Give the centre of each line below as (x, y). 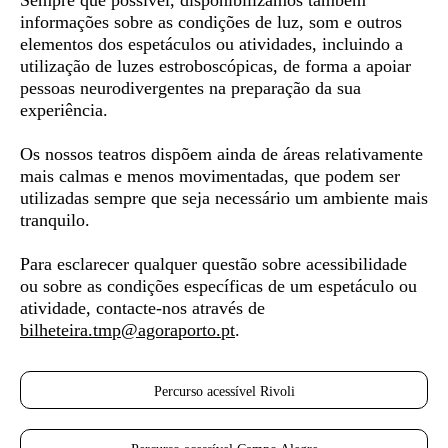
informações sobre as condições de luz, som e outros (211, 22)
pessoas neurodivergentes (114, 88)
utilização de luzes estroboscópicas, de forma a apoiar (215, 66)
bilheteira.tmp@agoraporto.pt (127, 330)
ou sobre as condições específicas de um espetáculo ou (218, 286)
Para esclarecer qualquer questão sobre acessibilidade (213, 264)
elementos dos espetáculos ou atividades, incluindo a (211, 44)
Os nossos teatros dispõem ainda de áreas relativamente (221, 154)
